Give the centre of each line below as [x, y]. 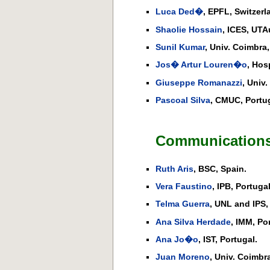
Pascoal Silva [183, 100]
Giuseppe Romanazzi [199, 82]
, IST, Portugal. [228, 240]
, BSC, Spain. [220, 168]
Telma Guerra [183, 204]
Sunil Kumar [180, 47]
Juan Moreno [183, 257]
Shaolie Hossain [189, 29]
